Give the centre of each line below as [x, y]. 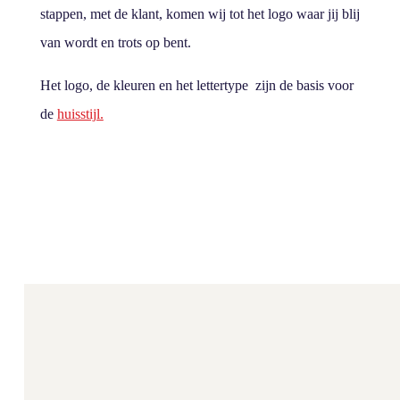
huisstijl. [80, 114]
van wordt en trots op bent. [115, 42]
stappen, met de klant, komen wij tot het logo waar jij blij [200, 14]
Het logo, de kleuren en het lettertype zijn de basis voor [196, 85]
